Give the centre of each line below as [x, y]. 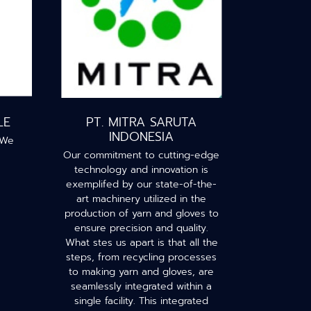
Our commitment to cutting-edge [141, 155]
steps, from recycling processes [141, 257]
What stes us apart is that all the [141, 243]
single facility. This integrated [141, 301]
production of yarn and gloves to [141, 213]
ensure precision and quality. [141, 228]
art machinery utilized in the [141, 199]
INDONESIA [141, 137]
